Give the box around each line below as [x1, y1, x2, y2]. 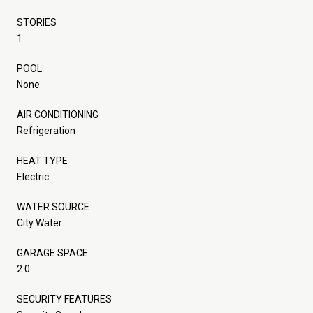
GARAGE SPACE [17, 247, 88, 259]
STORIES [17, 16, 57, 28]
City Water [17, 217, 62, 228]
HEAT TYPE [17, 154, 68, 166]
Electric [17, 170, 49, 182]
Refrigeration [17, 124, 75, 136]
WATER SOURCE [17, 201, 89, 212]
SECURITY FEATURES [17, 293, 112, 305]
